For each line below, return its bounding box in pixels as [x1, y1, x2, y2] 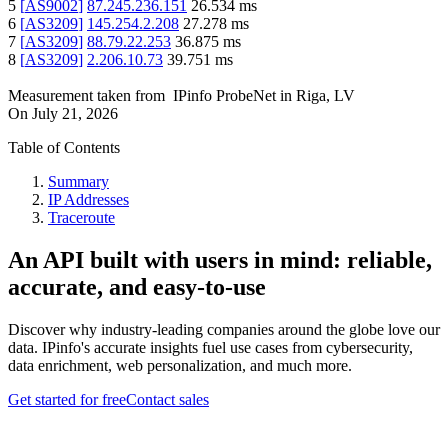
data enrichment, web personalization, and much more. [8, 357, 352, 375]
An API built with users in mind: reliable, [8, 247, 432, 274]
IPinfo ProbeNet [173, 87, 280, 105]
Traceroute [48, 209, 115, 227]
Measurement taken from [8, 87, 165, 105]
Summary [48, 173, 109, 191]
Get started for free [8, 391, 126, 409]
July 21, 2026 [32, 105, 118, 123]
